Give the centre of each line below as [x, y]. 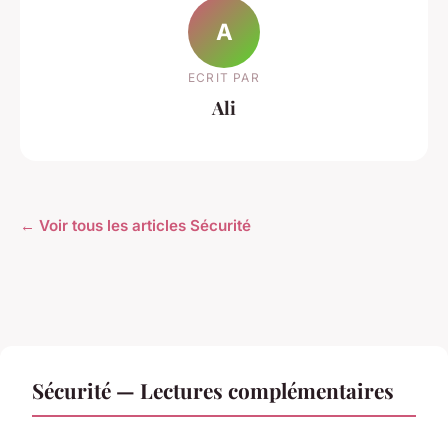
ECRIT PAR [224, 77]
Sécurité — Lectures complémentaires [213, 390]
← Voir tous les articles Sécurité [135, 226]
